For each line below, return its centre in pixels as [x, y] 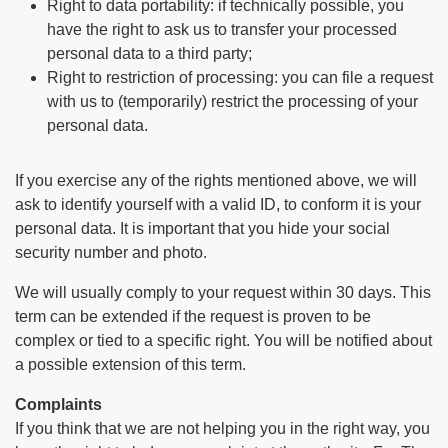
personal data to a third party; [149, 53]
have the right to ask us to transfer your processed [222, 29]
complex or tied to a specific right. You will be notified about [223, 340]
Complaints [58, 404]
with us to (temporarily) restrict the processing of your [232, 101]
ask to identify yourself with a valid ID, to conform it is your [218, 204]
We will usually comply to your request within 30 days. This [223, 292]
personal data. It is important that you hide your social [202, 228]
